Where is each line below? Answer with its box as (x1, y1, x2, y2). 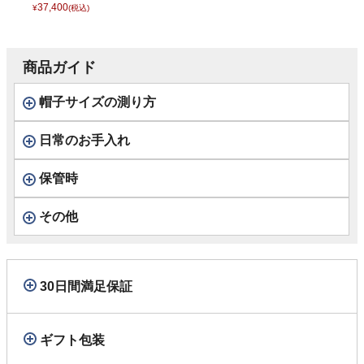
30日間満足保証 (40, 279, 132, 294)
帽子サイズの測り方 (39, 95, 156, 110)
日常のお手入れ (39, 133, 130, 148)
